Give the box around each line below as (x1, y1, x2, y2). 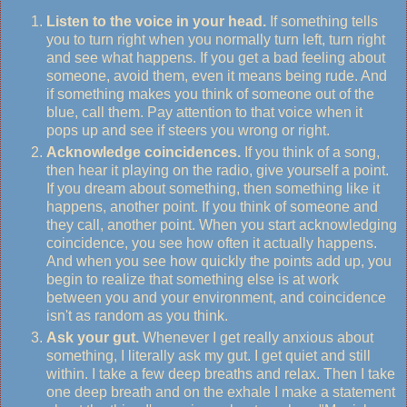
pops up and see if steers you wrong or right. (46, 122, 333, 138)
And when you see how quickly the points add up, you (46, 253, 392, 269)
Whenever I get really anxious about (139, 329, 373, 345)
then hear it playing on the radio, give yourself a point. (46, 162, 389, 178)
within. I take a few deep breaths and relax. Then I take (46, 365, 395, 382)
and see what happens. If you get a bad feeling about (46, 49, 385, 65)
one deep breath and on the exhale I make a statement (46, 383, 395, 400)
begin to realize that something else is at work (46, 271, 339, 287)
